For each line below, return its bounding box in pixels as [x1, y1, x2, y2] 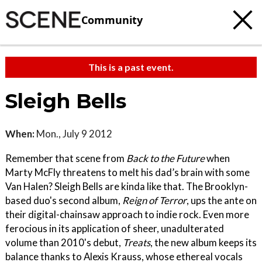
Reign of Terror [122, 194, 187, 206]
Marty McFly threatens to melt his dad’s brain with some [5, 166, 250, 178]
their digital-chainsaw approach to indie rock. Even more [5, 208, 249, 220]
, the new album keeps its [150, 236, 257, 249]
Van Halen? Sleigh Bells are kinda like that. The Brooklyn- [5, 180, 248, 192]
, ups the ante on [187, 194, 257, 206]
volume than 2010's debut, [5, 236, 123, 249]
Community [81, 12, 143, 27]
